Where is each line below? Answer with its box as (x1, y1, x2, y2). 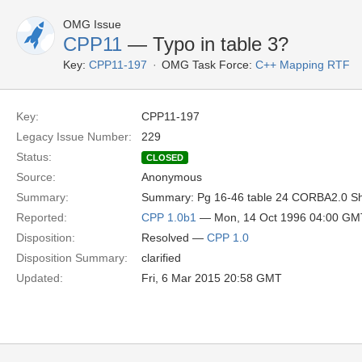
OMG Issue (63, 18, 121, 31)
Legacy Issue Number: (16, 130, 132, 143)
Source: (16, 170, 56, 183)
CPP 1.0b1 (141, 211, 196, 224)
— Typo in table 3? (122, 33, 288, 55)
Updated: (16, 271, 63, 284)
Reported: (16, 211, 67, 224)
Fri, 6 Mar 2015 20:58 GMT (141, 271, 282, 284)
